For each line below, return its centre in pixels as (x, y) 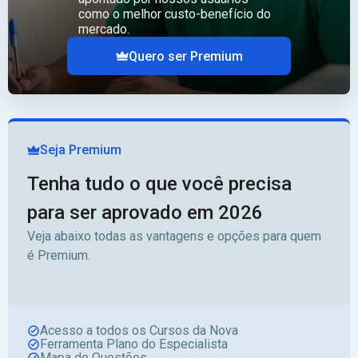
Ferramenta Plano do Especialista (134, 344)
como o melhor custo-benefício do (175, 14)
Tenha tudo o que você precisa (159, 184)
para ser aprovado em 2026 (145, 213)
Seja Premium (81, 150)
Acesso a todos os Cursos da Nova (139, 330)
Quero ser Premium (185, 56)
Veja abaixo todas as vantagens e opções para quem (174, 236)
